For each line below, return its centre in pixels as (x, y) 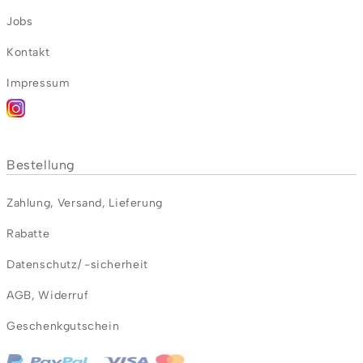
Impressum (38, 83)
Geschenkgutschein (63, 326)
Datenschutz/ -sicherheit (77, 265)
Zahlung (29, 203)
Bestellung (41, 165)
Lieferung (136, 203)
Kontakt (28, 52)
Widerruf (64, 295)
